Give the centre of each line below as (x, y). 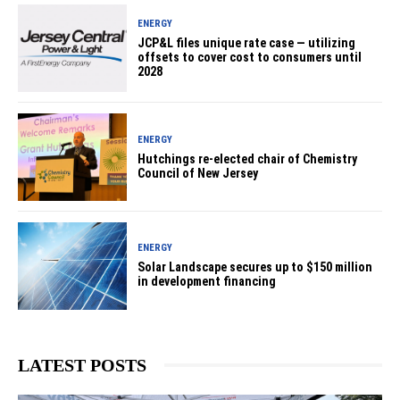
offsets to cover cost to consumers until (250, 57)
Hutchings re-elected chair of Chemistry (248, 158)
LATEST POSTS (82, 365)
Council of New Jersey (198, 173)
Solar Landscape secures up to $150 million (255, 267)
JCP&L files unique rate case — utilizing (247, 42)
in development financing (207, 282)
